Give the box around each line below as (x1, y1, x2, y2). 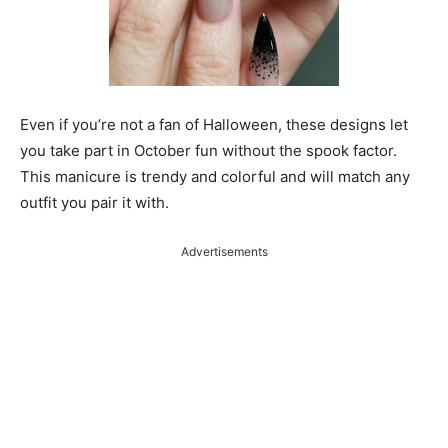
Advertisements (180, 244, 268, 259)
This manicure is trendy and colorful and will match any (20, 167, 410, 186)
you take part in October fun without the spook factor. (20, 141, 397, 160)
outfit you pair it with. (20, 193, 169, 212)
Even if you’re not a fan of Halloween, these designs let (20, 115, 408, 134)
